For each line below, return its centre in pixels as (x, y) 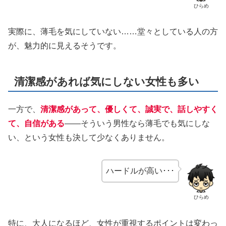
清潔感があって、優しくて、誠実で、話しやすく (129, 109)
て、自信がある (36, 123)
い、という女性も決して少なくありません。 (89, 137)
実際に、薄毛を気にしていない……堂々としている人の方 (113, 32)
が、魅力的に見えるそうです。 (65, 46)
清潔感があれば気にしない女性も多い (107, 81)
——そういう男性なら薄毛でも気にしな (137, 123)
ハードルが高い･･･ (140, 171)
